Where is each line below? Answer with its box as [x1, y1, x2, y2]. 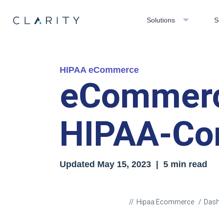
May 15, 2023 [97, 159, 151, 169]
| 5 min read [151, 159, 207, 169]
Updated [60, 159, 97, 169]
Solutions [146, 16, 175, 24]
